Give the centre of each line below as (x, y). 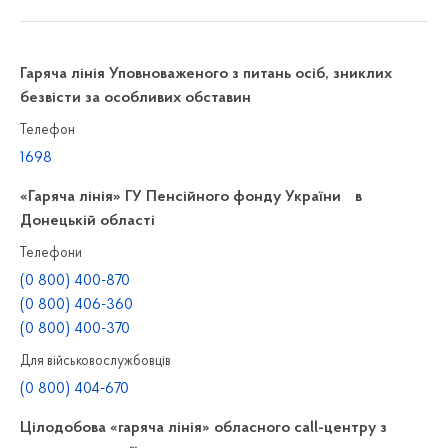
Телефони (51, 253)
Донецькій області (87, 221)
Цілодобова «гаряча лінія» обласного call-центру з (203, 428)
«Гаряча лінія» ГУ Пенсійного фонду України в (191, 197)
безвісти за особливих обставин (135, 98)
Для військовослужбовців (95, 361)
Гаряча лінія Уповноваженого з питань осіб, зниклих (206, 74)
